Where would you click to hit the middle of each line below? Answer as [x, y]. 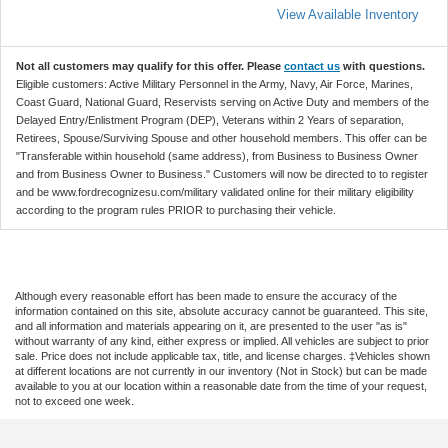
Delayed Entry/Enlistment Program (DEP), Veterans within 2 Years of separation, [210, 119]
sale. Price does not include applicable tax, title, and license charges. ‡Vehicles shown [222, 355]
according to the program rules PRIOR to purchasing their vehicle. [176, 209]
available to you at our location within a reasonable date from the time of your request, [221, 385]
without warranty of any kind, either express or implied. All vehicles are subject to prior [222, 340]
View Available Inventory [348, 14]
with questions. [382, 65]
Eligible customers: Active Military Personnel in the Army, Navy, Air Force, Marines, [214, 83]
